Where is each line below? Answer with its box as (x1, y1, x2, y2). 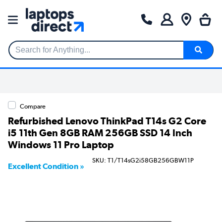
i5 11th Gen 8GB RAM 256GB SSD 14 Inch (8, 126, 192, 139)
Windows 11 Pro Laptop (8, 138, 114, 151)
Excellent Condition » (8, 161, 84, 171)
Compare (20, 102, 46, 110)
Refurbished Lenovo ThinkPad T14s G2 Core (8, 114, 206, 127)
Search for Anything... (9, 50, 84, 58)
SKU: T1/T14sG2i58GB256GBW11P (92, 157, 194, 165)
